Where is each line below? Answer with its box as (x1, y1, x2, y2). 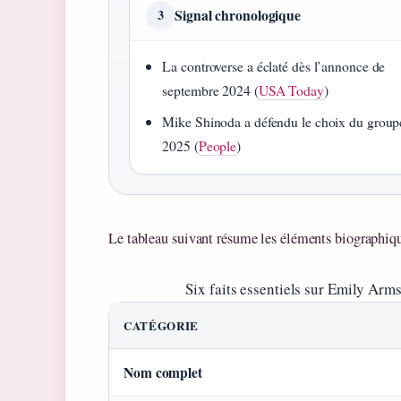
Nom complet (124, 363, 202, 383)
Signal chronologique (175, 4, 301, 26)
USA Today (258, 81, 324, 100)
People (198, 136, 237, 156)
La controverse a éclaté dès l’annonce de (162, 56, 386, 76)
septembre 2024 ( (162, 81, 259, 100)
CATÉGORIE (124, 317, 199, 335)
